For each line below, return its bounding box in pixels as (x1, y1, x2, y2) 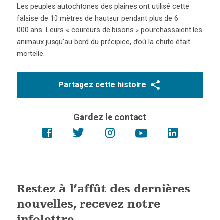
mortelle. (16, 49, 45, 58)
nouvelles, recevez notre (16, 199, 160, 211)
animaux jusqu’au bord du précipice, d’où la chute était (16, 37, 190, 46)
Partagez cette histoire (58, 80, 147, 89)
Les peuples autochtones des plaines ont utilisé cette (16, 1, 189, 11)
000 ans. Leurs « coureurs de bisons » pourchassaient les (16, 25, 202, 34)
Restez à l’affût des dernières (16, 184, 190, 196)
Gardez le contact (73, 111, 147, 122)
